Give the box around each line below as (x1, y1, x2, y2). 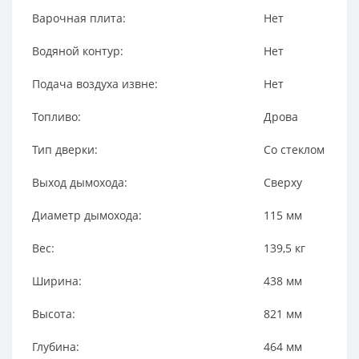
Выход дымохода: (32, 175, 127, 191)
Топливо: (32, 109, 81, 125)
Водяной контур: (32, 43, 123, 59)
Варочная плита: (32, 10, 126, 26)
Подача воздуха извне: (32, 76, 158, 92)
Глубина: (32, 339, 79, 355)
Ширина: (32, 273, 82, 289)
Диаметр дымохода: (32, 208, 142, 224)
